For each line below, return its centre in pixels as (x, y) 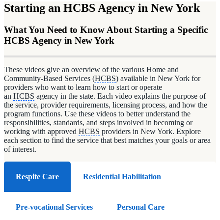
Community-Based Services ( (49, 78)
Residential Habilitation (123, 176)
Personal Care (141, 207)
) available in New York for (158, 78)
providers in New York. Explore (150, 131)
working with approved (41, 131)
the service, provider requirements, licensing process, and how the (106, 105)
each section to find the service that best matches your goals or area (107, 140)
